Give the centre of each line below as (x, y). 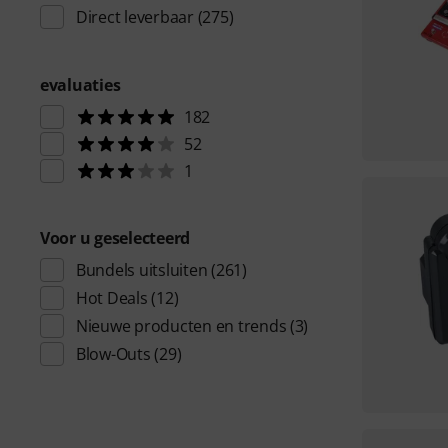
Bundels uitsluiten (142, 270)
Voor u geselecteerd (115, 238)
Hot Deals (112, 298)
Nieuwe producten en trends (181, 326)
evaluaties (80, 85)
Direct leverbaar (135, 17)
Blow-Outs (113, 354)
